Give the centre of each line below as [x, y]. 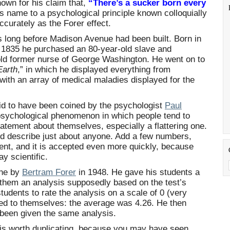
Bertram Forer [49, 172]
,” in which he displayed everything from [94, 70]
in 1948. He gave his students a [138, 172]
